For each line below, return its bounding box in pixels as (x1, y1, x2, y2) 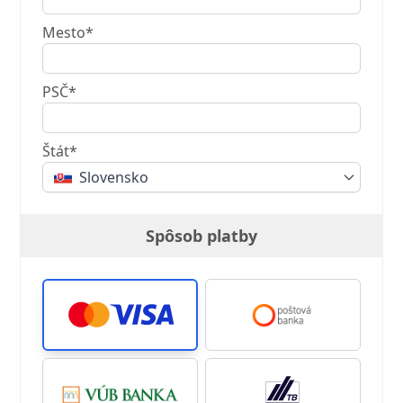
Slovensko (79, 167, 149, 188)
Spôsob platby (146, 225, 257, 247)
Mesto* (42, 22, 94, 43)
